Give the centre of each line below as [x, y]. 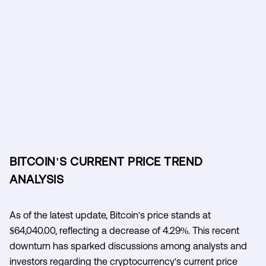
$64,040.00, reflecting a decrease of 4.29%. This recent [124, 230]
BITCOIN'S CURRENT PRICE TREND [106, 161]
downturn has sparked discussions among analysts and [128, 246]
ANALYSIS [37, 179]
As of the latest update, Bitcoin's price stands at [110, 215]
